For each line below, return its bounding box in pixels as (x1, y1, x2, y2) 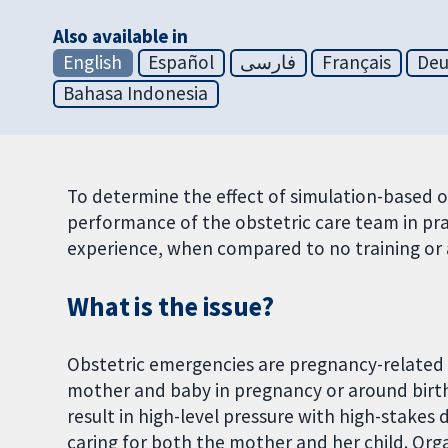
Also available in (52, 24, 189, 49)
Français (322, 50, 391, 75)
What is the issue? (67, 290, 274, 324)
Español (148, 50, 215, 75)
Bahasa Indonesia (63, 81, 209, 106)
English (63, 50, 123, 75)
